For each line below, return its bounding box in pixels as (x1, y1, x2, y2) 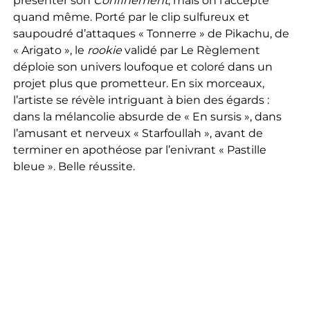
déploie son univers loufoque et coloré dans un (12, 60, 273, 73)
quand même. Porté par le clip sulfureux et (12, 10, 250, 24)
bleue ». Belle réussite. (12, 159, 135, 173)
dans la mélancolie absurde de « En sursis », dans (12, 109, 282, 123)
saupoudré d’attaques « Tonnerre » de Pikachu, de (12, 26, 289, 40)
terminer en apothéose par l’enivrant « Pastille (12, 143, 266, 156)
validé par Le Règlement (121, 43, 260, 57)
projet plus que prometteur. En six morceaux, (12, 76, 264, 90)
